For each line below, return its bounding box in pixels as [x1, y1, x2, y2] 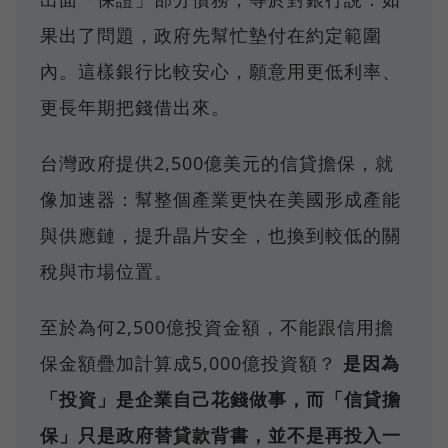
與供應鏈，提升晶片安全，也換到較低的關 [40, 223, 401, 248]
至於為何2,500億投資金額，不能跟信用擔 [40, 315, 394, 340]
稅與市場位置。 [40, 259, 173, 284]
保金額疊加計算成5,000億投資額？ [40, 351, 343, 376]
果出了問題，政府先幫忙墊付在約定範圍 [40, 23, 382, 48]
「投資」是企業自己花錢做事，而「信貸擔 [40, 387, 401, 412]
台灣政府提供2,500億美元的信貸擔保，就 [40, 151, 394, 176]
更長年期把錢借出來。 [40, 95, 230, 120]
